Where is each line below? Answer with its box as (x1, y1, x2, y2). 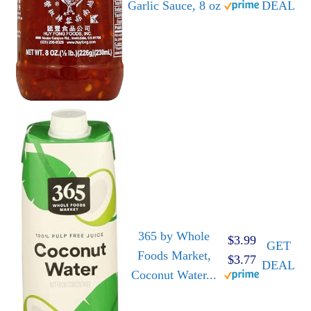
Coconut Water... (131, 268, 217, 283)
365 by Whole (138, 229, 210, 244)
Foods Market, (137, 249, 211, 263)
